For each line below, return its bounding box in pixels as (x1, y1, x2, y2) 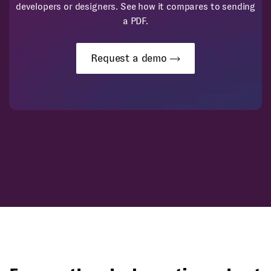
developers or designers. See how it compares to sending (15, 1, 256, 11)
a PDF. (122, 16, 149, 26)
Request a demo (91, 52, 170, 64)
